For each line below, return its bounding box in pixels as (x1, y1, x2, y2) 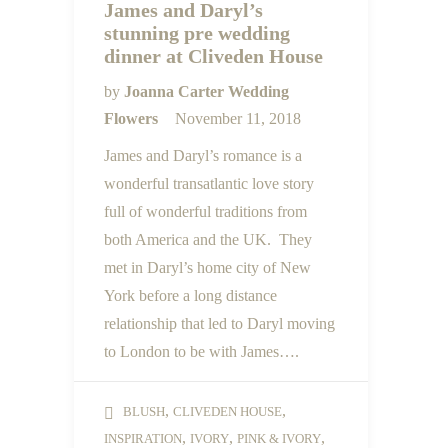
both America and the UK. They (104, 231, 312, 248)
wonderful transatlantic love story (104, 175, 314, 192)
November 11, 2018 (175, 110, 301, 127)
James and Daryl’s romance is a (104, 147, 302, 164)
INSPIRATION (104, 431, 182, 446)
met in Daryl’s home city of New (104, 259, 311, 276)
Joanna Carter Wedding (124, 83, 289, 100)
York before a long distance (104, 287, 277, 304)
